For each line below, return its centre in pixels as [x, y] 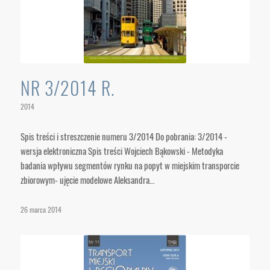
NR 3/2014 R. [67, 88]
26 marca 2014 [41, 210]
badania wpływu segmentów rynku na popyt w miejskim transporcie [130, 165]
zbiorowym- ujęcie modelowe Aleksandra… [87, 180]
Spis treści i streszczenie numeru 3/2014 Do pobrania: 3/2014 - [124, 136]
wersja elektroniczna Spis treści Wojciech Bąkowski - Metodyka [122, 151]
